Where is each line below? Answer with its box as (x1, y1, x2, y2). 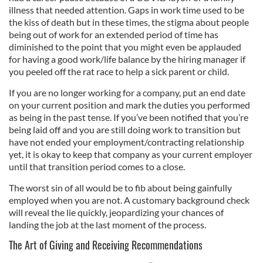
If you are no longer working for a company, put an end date (9, 87, 245, 98)
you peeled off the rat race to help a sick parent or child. (9, 66, 231, 77)
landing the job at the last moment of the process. (9, 219, 208, 230)
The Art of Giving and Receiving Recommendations (9, 237, 205, 252)
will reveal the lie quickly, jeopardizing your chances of (9, 207, 224, 218)
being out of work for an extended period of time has (9, 29, 218, 40)
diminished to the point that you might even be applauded (9, 41, 241, 52)
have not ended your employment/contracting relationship (9, 136, 244, 147)
